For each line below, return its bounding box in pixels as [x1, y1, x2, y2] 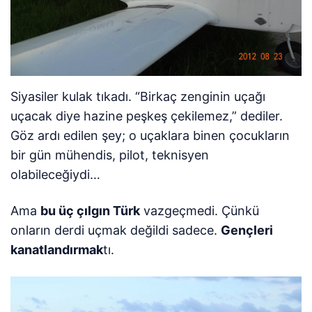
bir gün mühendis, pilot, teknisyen [10, 147, 210, 162]
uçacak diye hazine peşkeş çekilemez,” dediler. [10, 108, 283, 123]
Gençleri [221, 222, 274, 237]
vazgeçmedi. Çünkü [140, 203, 260, 218]
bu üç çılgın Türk [40, 203, 141, 218]
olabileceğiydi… [10, 166, 100, 182]
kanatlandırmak [10, 242, 103, 257]
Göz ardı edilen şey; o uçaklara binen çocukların [10, 127, 290, 143]
